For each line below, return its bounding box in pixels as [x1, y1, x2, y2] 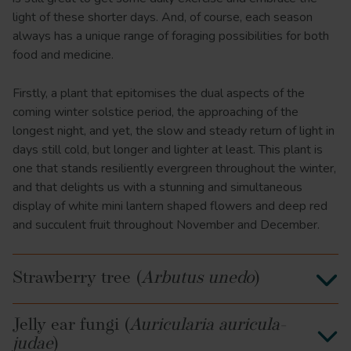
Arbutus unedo [141, 270, 255, 288]
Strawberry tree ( [13, 270, 141, 288]
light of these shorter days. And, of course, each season [13, 9, 313, 27]
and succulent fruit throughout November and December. [13, 216, 320, 234]
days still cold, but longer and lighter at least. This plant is [13, 141, 323, 159]
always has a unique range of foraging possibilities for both [13, 27, 329, 45]
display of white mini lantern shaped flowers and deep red [13, 197, 327, 215]
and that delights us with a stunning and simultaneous [13, 179, 302, 197]
